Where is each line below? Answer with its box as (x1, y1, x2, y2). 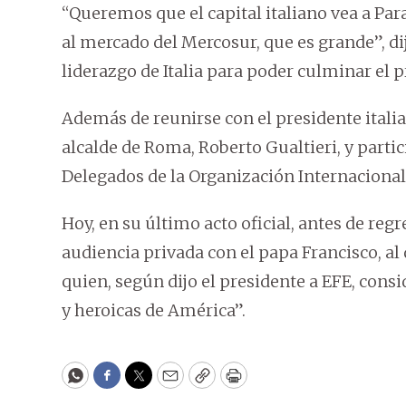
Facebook (105, 372, 182, 394)
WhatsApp (73, 372, 159, 394)
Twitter (137, 372, 198, 394)
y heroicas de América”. (62, 300, 246, 322)
